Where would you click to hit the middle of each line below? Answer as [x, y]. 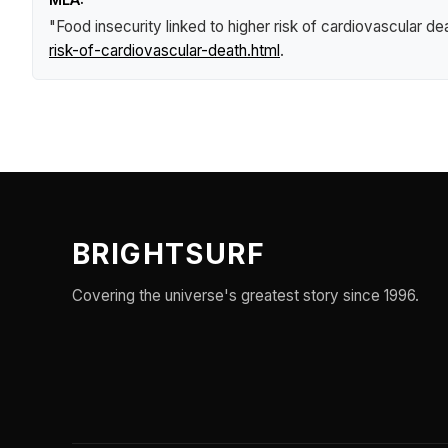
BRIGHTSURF [168, 254]
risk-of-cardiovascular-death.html [164, 50]
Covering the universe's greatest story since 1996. [245, 295]
